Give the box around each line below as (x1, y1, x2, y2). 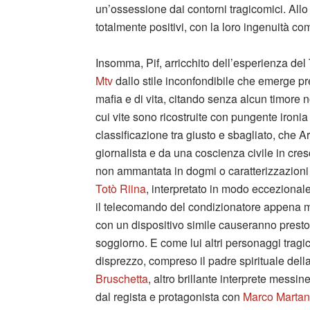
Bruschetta (95, 270, 148, 286)
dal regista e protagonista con (95, 288, 243, 304)
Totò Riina (95, 180, 146, 197)
